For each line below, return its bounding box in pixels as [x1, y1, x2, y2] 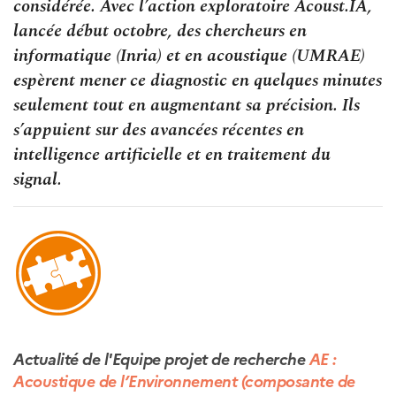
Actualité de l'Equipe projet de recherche [13, 346, 309, 369]
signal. [13, 165, 62, 193]
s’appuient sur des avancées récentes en [13, 116, 304, 143]
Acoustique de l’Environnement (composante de [13, 369, 355, 392]
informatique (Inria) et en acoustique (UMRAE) [13, 42, 365, 69]
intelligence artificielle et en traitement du [13, 141, 331, 168]
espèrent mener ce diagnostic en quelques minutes [13, 66, 382, 94]
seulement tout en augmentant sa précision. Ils [13, 91, 360, 118]
